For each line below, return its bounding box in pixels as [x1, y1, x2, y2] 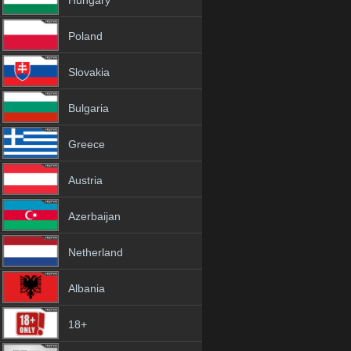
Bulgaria [68, 102, 109, 114]
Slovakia [68, 66, 110, 78]
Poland [68, 30, 103, 42]
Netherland [68, 246, 123, 259]
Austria [68, 174, 103, 186]
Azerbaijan [68, 210, 121, 223]
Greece [68, 138, 105, 150]
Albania [68, 282, 105, 295]
